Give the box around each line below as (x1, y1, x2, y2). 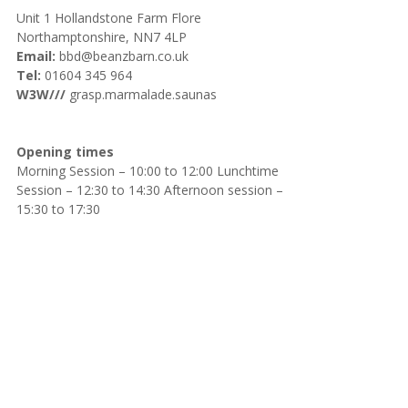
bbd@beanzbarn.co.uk (56, 46, 189, 65)
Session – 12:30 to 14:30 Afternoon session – (16, 180, 283, 199)
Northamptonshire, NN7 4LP (16, 27, 187, 46)
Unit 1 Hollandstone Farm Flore (16, 8, 201, 26)
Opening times (16, 142, 114, 160)
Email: (16, 46, 56, 65)
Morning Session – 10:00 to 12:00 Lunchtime (16, 161, 279, 179)
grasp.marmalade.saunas (69, 85, 217, 103)
